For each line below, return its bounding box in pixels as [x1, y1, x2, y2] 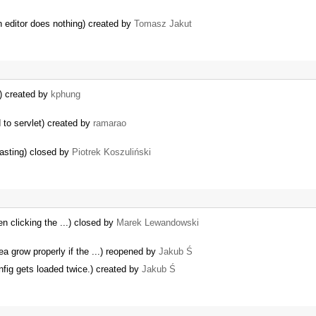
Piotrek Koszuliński [72, 146, 151, 157]
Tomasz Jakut [134, 18, 192, 30]
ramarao [93, 118, 126, 129]
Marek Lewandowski [116, 217, 199, 229]
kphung [51, 89, 80, 100]
